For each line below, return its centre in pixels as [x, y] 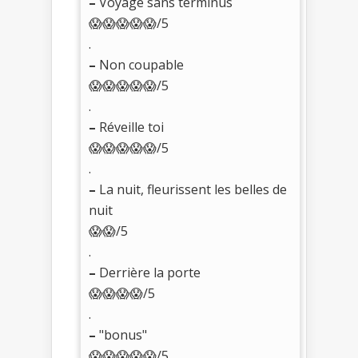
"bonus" [121, 334]
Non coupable [140, 64]
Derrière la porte [148, 272]
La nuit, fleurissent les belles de [191, 189]
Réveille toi [130, 127]
